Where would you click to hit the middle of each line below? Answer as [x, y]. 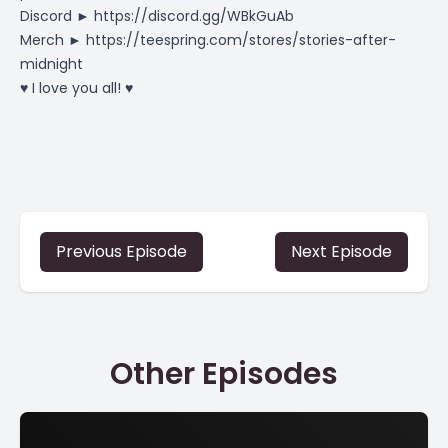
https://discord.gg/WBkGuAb [194, 16]
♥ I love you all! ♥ [76, 88]
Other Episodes [224, 374]
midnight [51, 64]
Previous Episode [121, 251]
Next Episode [341, 251]
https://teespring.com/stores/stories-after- [241, 40]
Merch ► [53, 40]
